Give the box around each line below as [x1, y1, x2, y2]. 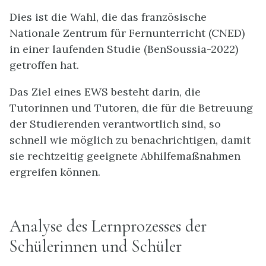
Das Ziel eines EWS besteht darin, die [9, 84, 201, 99]
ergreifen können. [9, 164, 100, 179]
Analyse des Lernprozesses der [9, 216, 207, 237]
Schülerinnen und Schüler [9, 236, 182, 257]
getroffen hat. [9, 58, 79, 72]
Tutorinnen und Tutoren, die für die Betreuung [9, 100, 253, 115]
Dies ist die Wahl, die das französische [9, 9, 207, 24]
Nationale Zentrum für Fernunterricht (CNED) [9, 26, 245, 40]
